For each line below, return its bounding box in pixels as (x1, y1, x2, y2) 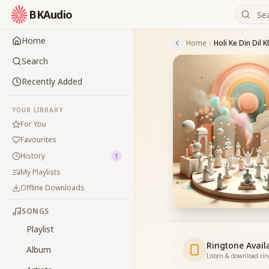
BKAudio (29, 7, 73, 22)
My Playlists (20, 167, 61, 177)
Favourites (20, 134, 56, 145)
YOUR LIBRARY (12, 106, 63, 114)
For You (20, 119, 46, 129)
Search (22, 55, 48, 67)
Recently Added (22, 76, 82, 87)
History (20, 151, 45, 161)
